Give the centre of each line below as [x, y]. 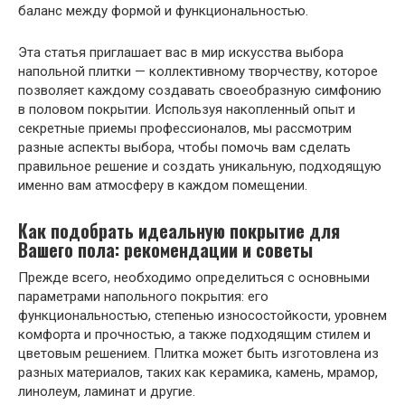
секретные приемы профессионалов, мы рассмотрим [185, 128]
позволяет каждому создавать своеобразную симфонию [200, 90]
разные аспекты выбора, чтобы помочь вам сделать [184, 147]
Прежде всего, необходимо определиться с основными [194, 277]
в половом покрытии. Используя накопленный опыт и [187, 109]
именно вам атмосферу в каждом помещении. [163, 185]
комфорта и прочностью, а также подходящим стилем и [194, 334]
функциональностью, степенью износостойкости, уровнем [202, 315]
